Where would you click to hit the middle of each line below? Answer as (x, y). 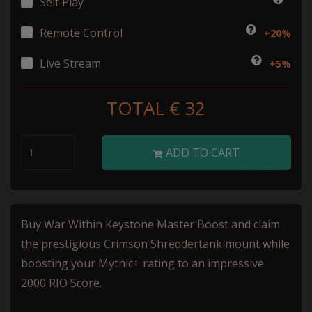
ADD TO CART (202, 152)
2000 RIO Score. (61, 282)
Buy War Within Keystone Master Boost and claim (150, 224)
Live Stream (70, 63)
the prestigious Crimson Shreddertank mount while (155, 243)
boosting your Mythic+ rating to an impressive (142, 263)
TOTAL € (146, 108)
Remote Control (81, 32)
